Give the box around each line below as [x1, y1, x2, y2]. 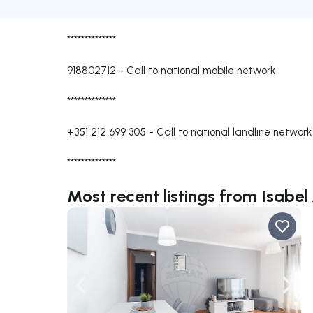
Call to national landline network [156, 125, 312, 138]
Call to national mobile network [126, 64, 275, 77]
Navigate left [80, 285, 145, 299]
